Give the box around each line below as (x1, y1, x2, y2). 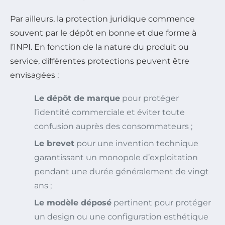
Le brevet (34, 139, 74, 149)
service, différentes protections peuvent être (10, 56, 189, 66)
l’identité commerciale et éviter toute (34, 107, 185, 118)
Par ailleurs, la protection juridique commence (10, 14, 195, 24)
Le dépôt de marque (34, 93, 120, 103)
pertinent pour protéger (111, 198, 211, 208)
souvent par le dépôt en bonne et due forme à (10, 28, 196, 38)
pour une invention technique (74, 139, 198, 149)
